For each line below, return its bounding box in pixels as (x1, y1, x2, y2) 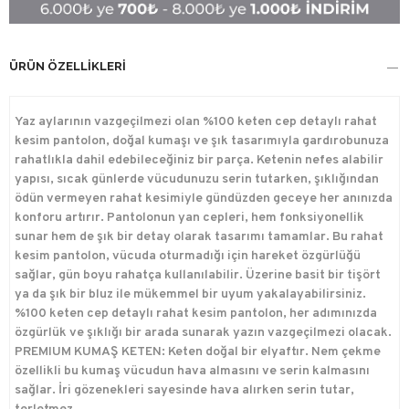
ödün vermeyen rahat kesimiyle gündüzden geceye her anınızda (15, 191, 393, 207)
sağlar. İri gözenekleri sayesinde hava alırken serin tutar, (15, 383, 354, 399)
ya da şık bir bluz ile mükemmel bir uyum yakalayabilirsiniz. (15, 287, 366, 303)
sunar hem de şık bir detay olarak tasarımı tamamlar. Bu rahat (15, 229, 383, 246)
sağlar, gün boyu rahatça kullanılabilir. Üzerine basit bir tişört (15, 267, 381, 284)
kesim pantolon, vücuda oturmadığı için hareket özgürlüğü (15, 248, 361, 265)
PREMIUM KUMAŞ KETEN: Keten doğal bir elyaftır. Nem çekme (15, 344, 381, 361)
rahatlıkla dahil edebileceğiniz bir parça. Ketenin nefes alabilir (15, 152, 383, 169)
